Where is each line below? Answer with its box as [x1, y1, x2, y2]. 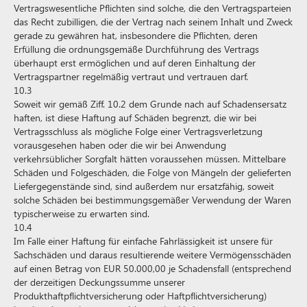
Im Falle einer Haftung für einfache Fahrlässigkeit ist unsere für [14, 234, 273, 247]
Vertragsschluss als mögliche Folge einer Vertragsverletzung [14, 125, 262, 138]
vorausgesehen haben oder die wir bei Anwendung [14, 138, 226, 151]
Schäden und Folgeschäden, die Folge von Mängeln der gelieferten [14, 166, 291, 179]
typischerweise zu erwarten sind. [14, 207, 149, 220]
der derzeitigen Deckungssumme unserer [14, 275, 185, 288]
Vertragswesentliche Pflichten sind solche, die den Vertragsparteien [14, 1, 291, 14]
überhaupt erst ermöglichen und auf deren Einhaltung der [14, 56, 256, 69]
